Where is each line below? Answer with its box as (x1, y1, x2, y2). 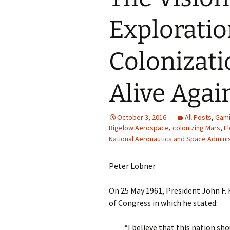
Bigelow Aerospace (109, 123, 169, 132)
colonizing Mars (172, 123, 220, 132)
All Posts (185, 112, 212, 122)
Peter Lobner (109, 161, 156, 171)
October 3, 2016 (117, 112, 166, 122)
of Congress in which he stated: (109, 198, 218, 208)
